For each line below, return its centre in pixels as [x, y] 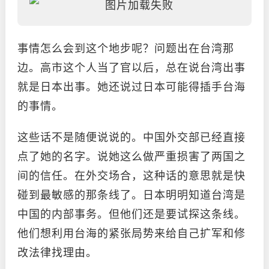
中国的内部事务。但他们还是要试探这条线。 [131, 213]
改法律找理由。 [57, 252]
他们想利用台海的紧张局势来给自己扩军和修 [131, 232]
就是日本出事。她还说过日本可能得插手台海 [131, 86]
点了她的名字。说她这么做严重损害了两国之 [131, 156]
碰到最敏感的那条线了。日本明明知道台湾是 [131, 194]
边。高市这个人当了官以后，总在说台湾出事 [131, 67]
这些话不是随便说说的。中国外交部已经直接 [131, 136]
